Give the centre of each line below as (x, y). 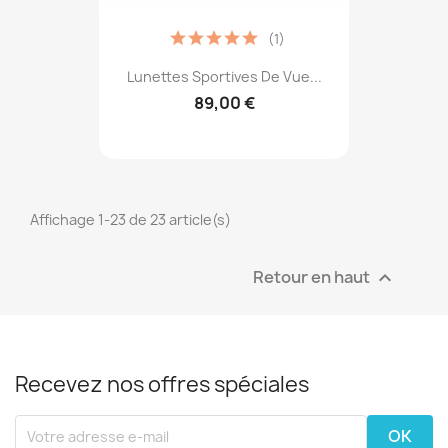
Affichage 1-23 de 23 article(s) (130, 220)
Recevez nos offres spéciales (162, 385)
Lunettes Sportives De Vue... (224, 77)
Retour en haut (313, 276)
